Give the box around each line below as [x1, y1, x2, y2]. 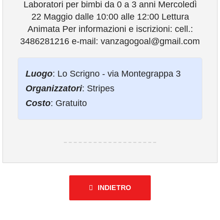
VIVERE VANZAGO [26, 20, 96, 29]
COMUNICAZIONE [26, 48, 94, 56]
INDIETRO [97, 184, 132, 192]
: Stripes [82, 83, 114, 93]
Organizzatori [25, 83, 82, 93]
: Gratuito [50, 98, 87, 108]
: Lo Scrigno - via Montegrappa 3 [52, 69, 181, 79]
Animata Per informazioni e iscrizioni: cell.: [27, 24, 193, 34]
